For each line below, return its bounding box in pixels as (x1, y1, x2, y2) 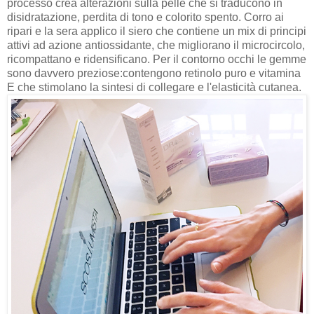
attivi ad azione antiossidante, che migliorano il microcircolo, (7, 39, 305, 51)
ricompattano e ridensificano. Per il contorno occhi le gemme (7, 53, 306, 65)
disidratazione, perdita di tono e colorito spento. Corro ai (7, 11, 284, 23)
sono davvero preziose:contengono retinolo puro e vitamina (7, 67, 301, 79)
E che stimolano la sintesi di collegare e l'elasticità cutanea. (7, 81, 301, 93)
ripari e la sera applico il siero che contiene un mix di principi (7, 25, 306, 37)
